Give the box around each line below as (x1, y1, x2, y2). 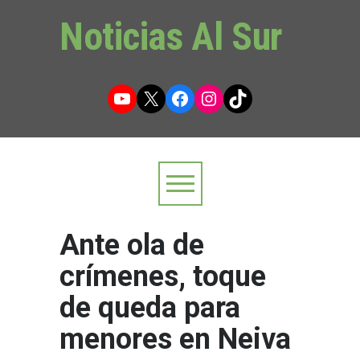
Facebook (170, 86, 253, 108)
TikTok (227, 86, 282, 108)
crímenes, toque (59, 260, 266, 293)
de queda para (59, 291, 240, 325)
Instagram (198, 86, 284, 108)
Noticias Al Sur (59, 14, 283, 59)
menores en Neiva (59, 322, 291, 356)
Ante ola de (59, 228, 204, 262)
